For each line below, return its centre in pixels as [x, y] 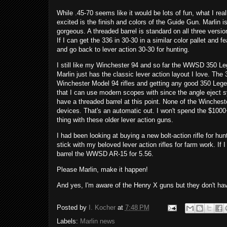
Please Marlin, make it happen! [102, 169]
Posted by [72, 208]
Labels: [68, 221]
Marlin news [97, 221]
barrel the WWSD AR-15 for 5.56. [105, 154]
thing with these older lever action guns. [117, 120]
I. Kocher [102, 208]
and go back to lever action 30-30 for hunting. [124, 49]
